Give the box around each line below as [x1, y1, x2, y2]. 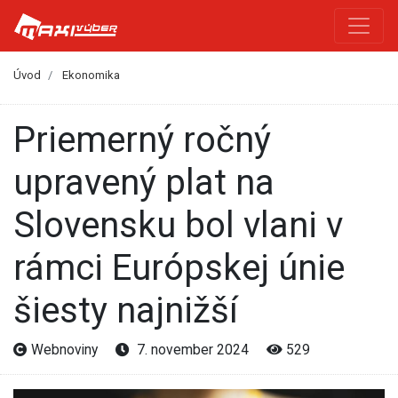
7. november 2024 [130, 340, 252, 358]
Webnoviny [28, 340, 101, 358]
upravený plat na [13, 161, 275, 203]
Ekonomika [62, 68, 120, 83]
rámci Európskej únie [13, 246, 345, 289]
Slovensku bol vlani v [13, 203, 343, 246]
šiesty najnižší [13, 289, 238, 331]
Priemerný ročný [13, 118, 36, 161]
